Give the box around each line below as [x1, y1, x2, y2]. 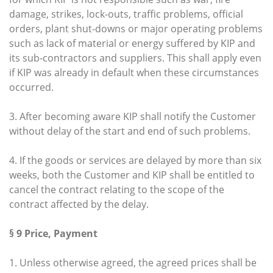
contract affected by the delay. [9, 197, 149, 211]
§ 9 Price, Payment [9, 226, 97, 240]
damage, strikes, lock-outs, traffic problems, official [9, 7, 243, 21]
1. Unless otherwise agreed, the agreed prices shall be [9, 255, 257, 269]
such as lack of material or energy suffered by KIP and [9, 36, 255, 50]
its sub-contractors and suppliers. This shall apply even [9, 51, 261, 65]
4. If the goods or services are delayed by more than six [9, 153, 261, 167]
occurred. [9, 80, 54, 94]
